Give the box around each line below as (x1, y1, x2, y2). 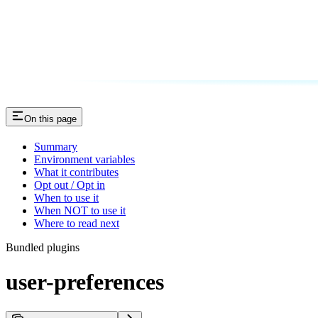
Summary (34, 140, 77, 153)
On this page (24, 113, 77, 124)
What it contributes (34, 165, 119, 178)
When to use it (34, 191, 99, 204)
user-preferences (6, 269, 164, 295)
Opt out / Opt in (34, 178, 105, 191)
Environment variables (34, 153, 135, 165)
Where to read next (34, 216, 119, 229)
